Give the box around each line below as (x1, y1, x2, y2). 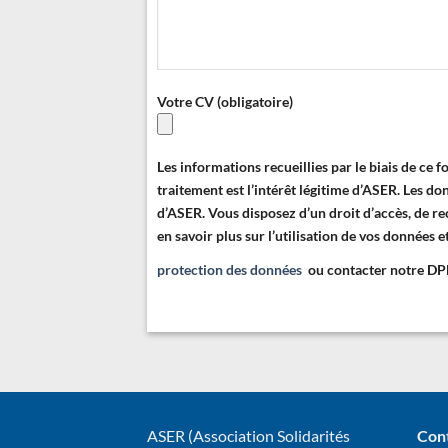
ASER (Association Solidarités (147, 426, 350, 446)
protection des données (157, 261, 305, 279)
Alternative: (157, 306, 231, 324)
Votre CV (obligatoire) (157, 92, 293, 110)
